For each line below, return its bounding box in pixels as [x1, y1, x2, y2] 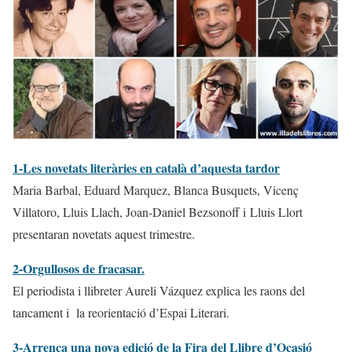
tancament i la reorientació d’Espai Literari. [13, 303, 229, 321]
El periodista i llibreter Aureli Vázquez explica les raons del [13, 281, 305, 299]
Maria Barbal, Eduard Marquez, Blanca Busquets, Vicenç [13, 181, 299, 198]
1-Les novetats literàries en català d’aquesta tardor [13, 158, 280, 177]
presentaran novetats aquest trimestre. [13, 225, 195, 242]
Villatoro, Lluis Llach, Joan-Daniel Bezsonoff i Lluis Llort [13, 203, 302, 220]
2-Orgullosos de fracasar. [13, 258, 145, 277]
